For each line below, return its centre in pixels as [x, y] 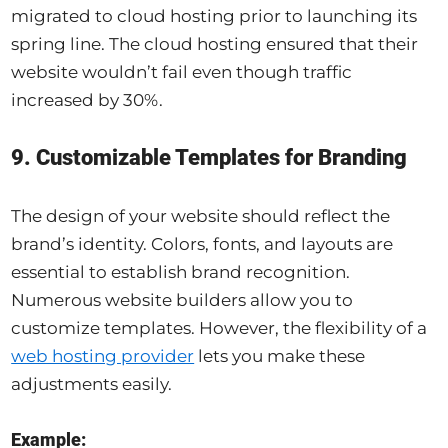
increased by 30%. [87, 100]
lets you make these [280, 356]
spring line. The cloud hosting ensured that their [215, 44]
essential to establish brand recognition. [181, 272]
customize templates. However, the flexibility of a [219, 328]
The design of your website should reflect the [201, 216]
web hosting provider [103, 356]
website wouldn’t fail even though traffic [182, 72]
